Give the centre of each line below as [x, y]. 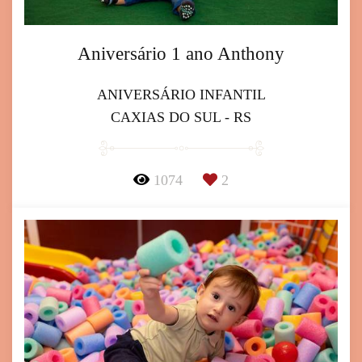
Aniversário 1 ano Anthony [181, 54]
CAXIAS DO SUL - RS [181, 118]
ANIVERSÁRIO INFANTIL [181, 95]
